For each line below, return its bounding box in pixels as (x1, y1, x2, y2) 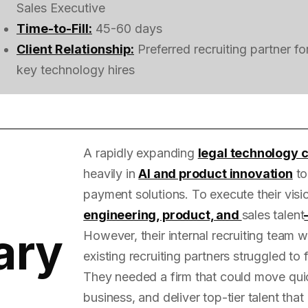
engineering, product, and (83, 207, 242, 222)
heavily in (83, 166, 139, 181)
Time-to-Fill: (16, 21, 92, 36)
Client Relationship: (16, 41, 134, 56)
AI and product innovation (138, 166, 293, 181)
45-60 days (92, 21, 162, 36)
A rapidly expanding (83, 145, 198, 160)
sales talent (241, 207, 305, 222)
